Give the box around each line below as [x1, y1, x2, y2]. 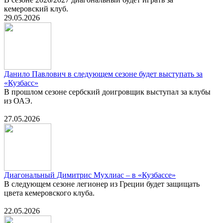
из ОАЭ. [4, 97, 32, 106]
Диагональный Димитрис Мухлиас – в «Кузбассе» [4, 171, 176, 180]
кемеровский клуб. [4, 4, 68, 13]
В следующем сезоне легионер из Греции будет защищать [4, 180, 200, 189]
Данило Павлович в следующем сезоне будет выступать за [4, 70, 203, 79]
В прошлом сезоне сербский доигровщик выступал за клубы [4, 88, 211, 97]
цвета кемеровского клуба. [4, 189, 97, 198]
